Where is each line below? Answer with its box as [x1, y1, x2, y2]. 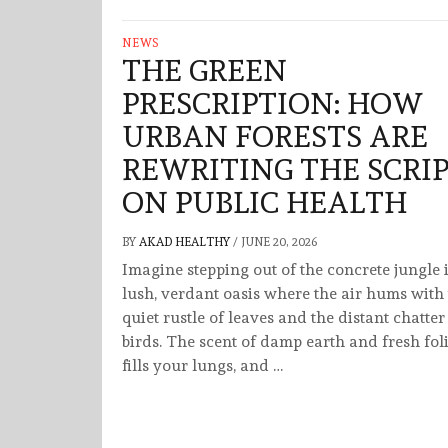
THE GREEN [122, 53, 287, 89]
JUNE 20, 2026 [241, 235, 317, 250]
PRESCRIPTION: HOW [122, 86, 423, 122]
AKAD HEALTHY [139, 235, 233, 250]
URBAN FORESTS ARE [122, 119, 428, 155]
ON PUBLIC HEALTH [122, 185, 407, 221]
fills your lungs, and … [122, 356, 283, 376]
